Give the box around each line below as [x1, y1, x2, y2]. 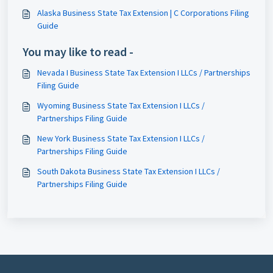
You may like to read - [23, 44, 133, 59]
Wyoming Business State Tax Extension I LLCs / [37, 100, 205, 111]
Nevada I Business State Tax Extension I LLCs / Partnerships [37, 67, 250, 78]
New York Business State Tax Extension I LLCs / [37, 133, 205, 144]
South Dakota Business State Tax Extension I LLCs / [37, 166, 220, 177]
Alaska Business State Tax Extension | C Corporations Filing [37, 7, 249, 18]
